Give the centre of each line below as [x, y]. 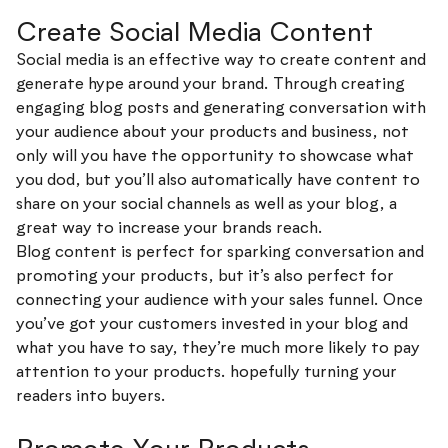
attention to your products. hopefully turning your [206, 371]
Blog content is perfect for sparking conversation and [220, 251]
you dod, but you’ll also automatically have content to [218, 179]
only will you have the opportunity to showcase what [215, 155]
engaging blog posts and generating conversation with [221, 107]
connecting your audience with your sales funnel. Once [219, 299]
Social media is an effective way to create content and [221, 59]
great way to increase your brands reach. [169, 227]
